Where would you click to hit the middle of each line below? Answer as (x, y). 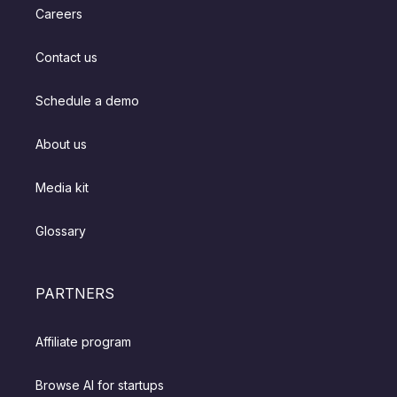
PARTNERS (75, 294)
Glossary (61, 231)
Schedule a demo (88, 101)
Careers (59, 14)
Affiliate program (84, 342)
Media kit (62, 188)
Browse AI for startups (100, 385)
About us (62, 144)
